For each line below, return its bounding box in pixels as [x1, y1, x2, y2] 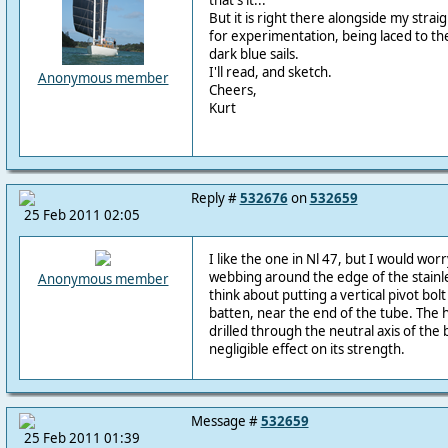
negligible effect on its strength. [208, 340, 405, 358]
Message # [190, 412, 261, 430]
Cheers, [208, 81, 257, 99]
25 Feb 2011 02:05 [23, 206, 140, 224]
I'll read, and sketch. [208, 63, 332, 81]
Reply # [190, 189, 240, 207]
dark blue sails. [208, 45, 299, 63]
